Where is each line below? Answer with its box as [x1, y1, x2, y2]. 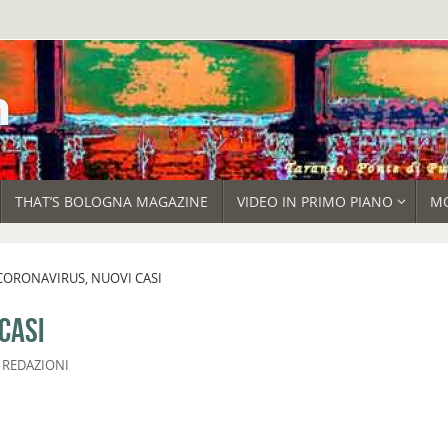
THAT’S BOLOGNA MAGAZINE [14, 192, 208, 212]
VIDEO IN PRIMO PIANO [236, 192, 393, 212]
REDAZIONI [2, 357, 70, 375]
